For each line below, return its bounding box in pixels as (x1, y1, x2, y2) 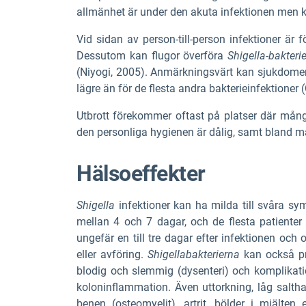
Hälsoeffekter (76, 160, 206, 186)
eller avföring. (76, 247, 148, 261)
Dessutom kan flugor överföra (76, 48, 227, 62)
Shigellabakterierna (147, 247, 240, 261)
